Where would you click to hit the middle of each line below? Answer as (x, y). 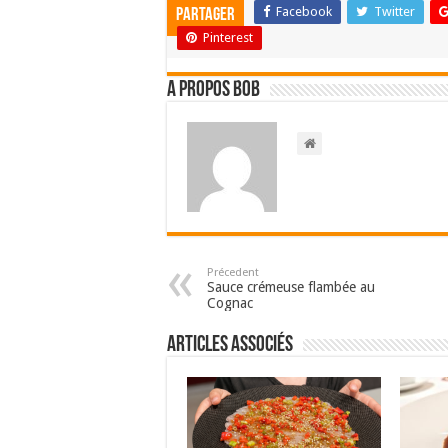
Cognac (230, 303)
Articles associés (230, 345)
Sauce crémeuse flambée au (291, 287)
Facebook (304, 11)
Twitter (394, 11)
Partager (205, 15)
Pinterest (228, 37)
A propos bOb (213, 90)
